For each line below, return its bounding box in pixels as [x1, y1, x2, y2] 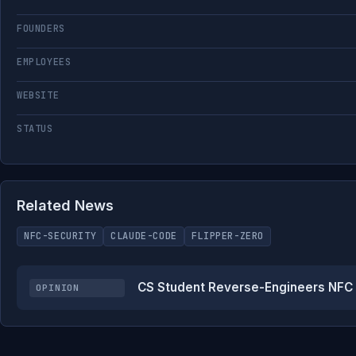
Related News [17, 197, 114, 214]
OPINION [36, 281, 80, 293]
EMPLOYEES [17, 56, 72, 68]
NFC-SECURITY [24, 230, 97, 242]
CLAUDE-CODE [110, 230, 177, 242]
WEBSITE [17, 89, 60, 102]
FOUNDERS [17, 22, 65, 35]
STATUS [17, 122, 53, 135]
